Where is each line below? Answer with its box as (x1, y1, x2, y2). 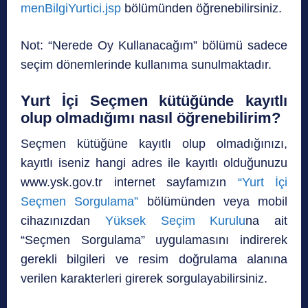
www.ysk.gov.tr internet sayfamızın (21, 175, 238, 190)
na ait (245, 214, 287, 228)
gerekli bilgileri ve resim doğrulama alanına (21, 252, 287, 267)
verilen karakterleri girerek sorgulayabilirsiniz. (21, 272, 267, 286)
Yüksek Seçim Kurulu (104, 214, 246, 228)
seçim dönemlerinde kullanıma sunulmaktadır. (21, 58, 272, 72)
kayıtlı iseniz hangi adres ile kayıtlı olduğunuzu (21, 156, 287, 170)
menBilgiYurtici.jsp (21, 1, 121, 16)
